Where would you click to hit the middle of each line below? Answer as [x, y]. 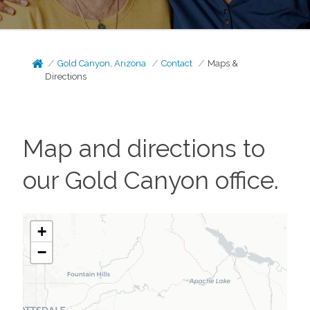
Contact [177, 63]
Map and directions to [144, 148]
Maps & [223, 63]
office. [244, 180]
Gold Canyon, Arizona [102, 63]
